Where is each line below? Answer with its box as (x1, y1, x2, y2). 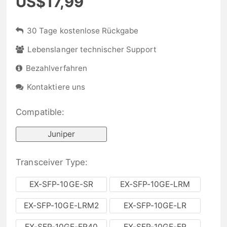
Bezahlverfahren (26, 63, 87, 73)
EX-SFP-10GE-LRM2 (24, 201, 99, 211)
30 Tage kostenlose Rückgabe (27, 26, 139, 36)
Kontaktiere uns (27, 82, 85, 92)
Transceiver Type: (16, 157, 88, 167)
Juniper (47, 129, 75, 139)
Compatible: (16, 106, 64, 117)
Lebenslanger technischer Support (27, 45, 157, 55)
